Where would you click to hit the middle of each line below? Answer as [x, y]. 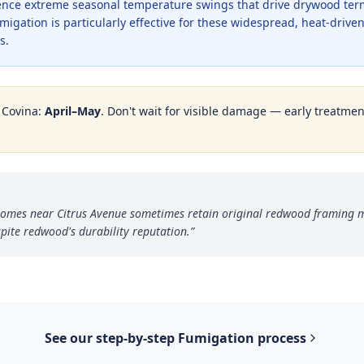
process [280, 338]
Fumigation [216, 338]
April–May [73, 111]
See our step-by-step [111, 338]
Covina [20, 111]
